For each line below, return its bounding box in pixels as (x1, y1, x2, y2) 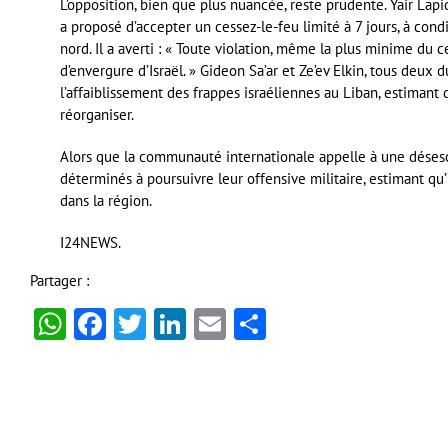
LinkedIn (186, 302, 305, 345)
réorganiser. (60, 104, 134, 124)
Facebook (106, 302, 234, 345)
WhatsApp (66, 302, 204, 345)
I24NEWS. (60, 232, 121, 252)
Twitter (146, 302, 242, 345)
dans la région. (60, 190, 152, 210)
